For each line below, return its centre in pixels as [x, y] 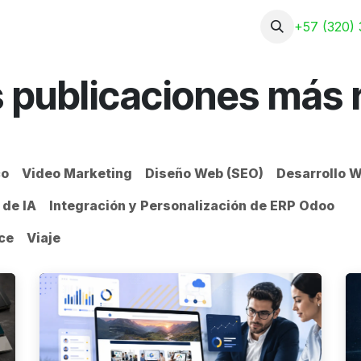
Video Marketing [77, 173]
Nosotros [34, 27]
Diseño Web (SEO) [204, 173]
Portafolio [189, 27]
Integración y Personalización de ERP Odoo [192, 205]
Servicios [103, 27]
